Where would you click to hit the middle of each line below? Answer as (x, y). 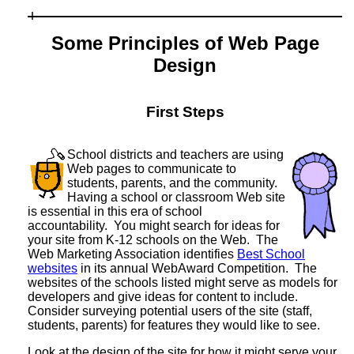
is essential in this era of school (115, 211)
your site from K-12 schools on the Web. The (153, 239)
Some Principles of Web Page (185, 43)
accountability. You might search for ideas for (154, 225)
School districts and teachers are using (175, 154)
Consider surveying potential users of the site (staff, (170, 311)
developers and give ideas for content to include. (164, 296)
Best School (271, 254)
